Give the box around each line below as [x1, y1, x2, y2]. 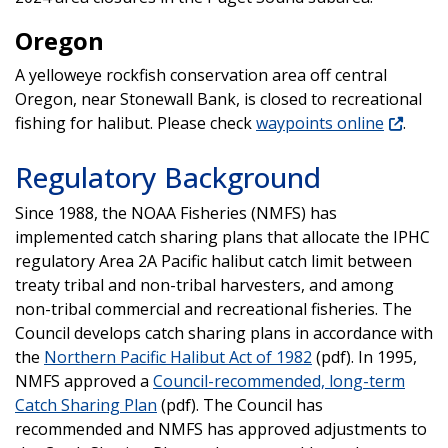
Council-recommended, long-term [153, 369, 405, 392]
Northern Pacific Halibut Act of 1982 [44, 345, 312, 368]
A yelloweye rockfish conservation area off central [15, 63, 387, 86]
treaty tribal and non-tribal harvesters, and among [15, 273, 394, 296]
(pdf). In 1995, [312, 345, 417, 368]
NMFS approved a [15, 369, 153, 392]
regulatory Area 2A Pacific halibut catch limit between [15, 249, 412, 272]
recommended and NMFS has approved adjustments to [15, 417, 427, 440]
